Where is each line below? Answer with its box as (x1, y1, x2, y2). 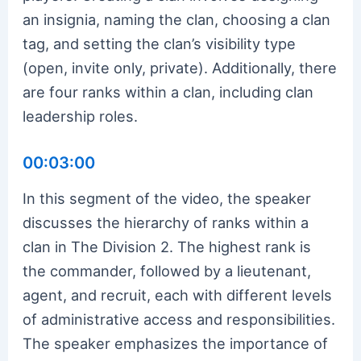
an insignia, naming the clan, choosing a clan (23, 10, 331, 28)
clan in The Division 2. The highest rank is (23, 237, 312, 255)
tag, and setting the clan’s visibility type (23, 34, 297, 52)
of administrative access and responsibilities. (23, 309, 336, 328)
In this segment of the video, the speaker (23, 189, 312, 207)
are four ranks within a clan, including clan (23, 82, 314, 101)
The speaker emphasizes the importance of (23, 334, 329, 352)
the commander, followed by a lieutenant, (23, 261, 312, 280)
